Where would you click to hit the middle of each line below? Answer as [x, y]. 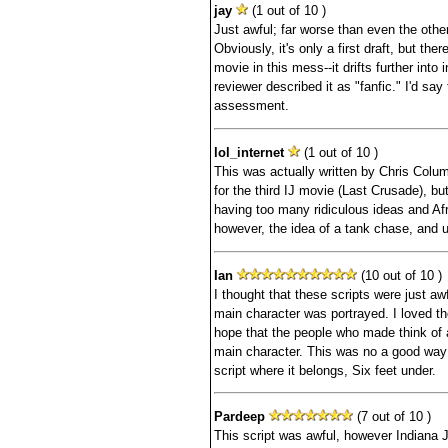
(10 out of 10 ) [399, 275]
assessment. [251, 106]
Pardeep [239, 417]
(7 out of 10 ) [391, 417]
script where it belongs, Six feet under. [324, 370]
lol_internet [248, 152]
